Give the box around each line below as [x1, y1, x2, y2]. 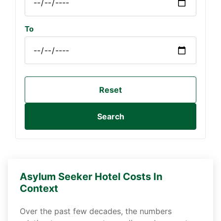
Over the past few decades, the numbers [20, 206, 172, 217]
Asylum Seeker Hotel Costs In [20, 171, 162, 183]
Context [20, 183, 58, 195]
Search [97, 111, 124, 122]
